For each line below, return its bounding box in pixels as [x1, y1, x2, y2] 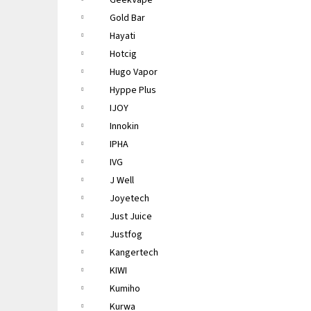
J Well [110, 174, 134, 187]
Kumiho [110, 282, 140, 296]
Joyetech [110, 192, 149, 205]
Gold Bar [110, 11, 145, 25]
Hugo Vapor [110, 65, 158, 79]
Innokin [110, 119, 139, 133]
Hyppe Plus [110, 83, 156, 97]
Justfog [110, 228, 142, 242]
